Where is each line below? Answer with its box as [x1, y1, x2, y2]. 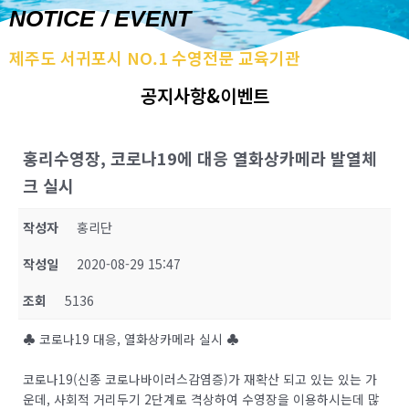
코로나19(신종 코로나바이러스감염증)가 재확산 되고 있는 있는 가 [23, 370, 377, 389]
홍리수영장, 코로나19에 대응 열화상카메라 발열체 [23, 146, 377, 171]
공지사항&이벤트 [140, 82, 269, 110]
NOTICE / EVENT [9, 5, 191, 32]
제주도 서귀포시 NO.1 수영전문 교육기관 [9, 46, 300, 70]
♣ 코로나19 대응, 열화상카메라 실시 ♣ [23, 330, 239, 349]
